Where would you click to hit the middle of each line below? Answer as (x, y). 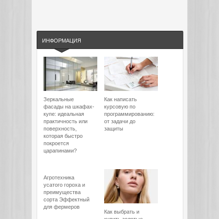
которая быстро (63, 136)
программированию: (129, 114)
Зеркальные (59, 99)
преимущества (62, 192)
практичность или (66, 121)
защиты (114, 129)
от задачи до (120, 121)
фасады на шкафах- (69, 107)
